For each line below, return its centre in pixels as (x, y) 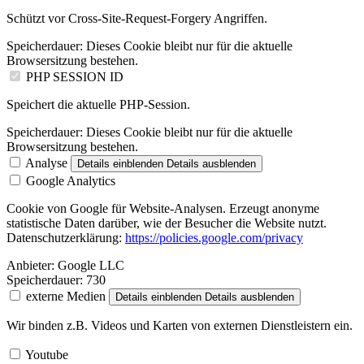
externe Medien (66, 297)
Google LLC (89, 266)
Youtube (47, 355)
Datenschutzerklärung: (66, 238)
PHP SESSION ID (75, 77)
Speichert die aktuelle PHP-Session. (98, 105)
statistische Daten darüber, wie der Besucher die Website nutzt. (167, 223)
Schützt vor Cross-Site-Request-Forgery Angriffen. (137, 19)
